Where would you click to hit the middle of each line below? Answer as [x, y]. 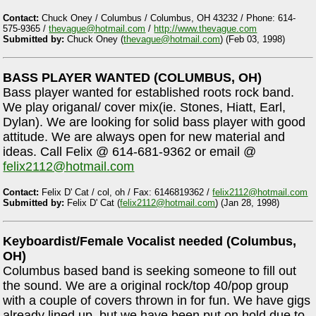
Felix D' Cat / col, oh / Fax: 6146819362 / [126, 192]
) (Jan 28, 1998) [248, 202]
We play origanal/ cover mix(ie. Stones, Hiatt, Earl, [145, 108]
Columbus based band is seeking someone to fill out [150, 271]
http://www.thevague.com [206, 29]
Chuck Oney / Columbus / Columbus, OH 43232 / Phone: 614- [168, 18]
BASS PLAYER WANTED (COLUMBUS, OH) [133, 78]
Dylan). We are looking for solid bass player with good [154, 122]
